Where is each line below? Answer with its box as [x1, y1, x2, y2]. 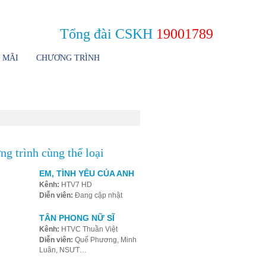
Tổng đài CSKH [60, 26, 156, 42]
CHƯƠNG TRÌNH [36, 53, 100, 62]
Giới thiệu [72, 6, 99, 15]
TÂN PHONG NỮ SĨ [39, 213, 115, 223]
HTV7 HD [59, 180, 92, 189]
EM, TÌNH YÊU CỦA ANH [39, 169, 134, 178]
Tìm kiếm [156, 6, 183, 15]
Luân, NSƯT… [39, 246, 87, 254]
